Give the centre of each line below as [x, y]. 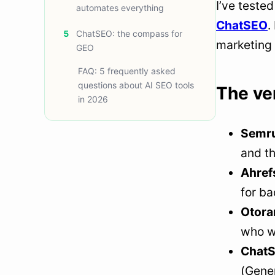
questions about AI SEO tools [136, 85]
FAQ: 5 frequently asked [127, 71]
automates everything [120, 8]
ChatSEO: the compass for [129, 33]
